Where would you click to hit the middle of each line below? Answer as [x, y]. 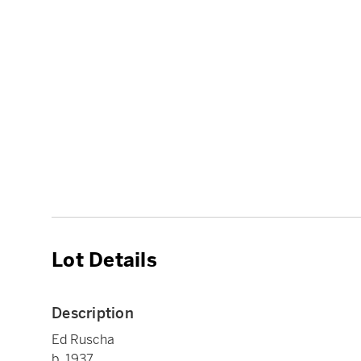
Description [93, 313]
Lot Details [104, 260]
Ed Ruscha [83, 340]
